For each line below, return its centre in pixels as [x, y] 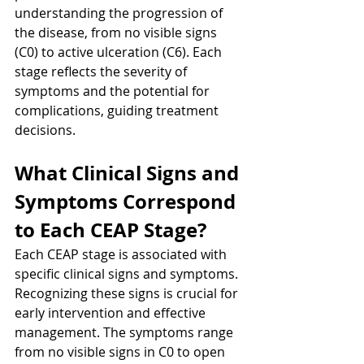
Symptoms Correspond [128, 202]
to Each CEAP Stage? [110, 230]
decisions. [45, 130]
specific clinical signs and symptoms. [128, 274]
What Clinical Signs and [129, 173]
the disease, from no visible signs [117, 33]
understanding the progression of [120, 13]
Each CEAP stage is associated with [122, 255]
